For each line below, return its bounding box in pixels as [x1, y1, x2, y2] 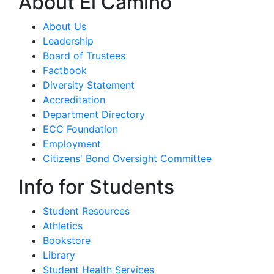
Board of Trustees [43, 49, 125, 62]
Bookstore [43, 234, 91, 246]
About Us [43, 20, 86, 32]
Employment [43, 137, 101, 150]
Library [43, 248, 75, 261]
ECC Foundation [43, 122, 118, 135]
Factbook [43, 64, 87, 76]
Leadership [43, 34, 94, 47]
